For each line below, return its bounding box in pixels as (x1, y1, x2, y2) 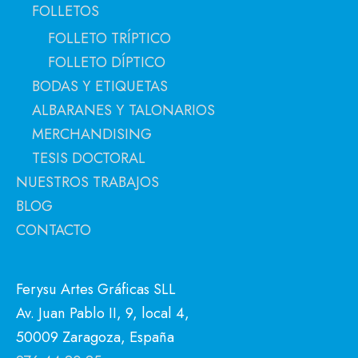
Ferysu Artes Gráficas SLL (16, 277, 176, 300)
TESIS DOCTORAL (32, 147, 145, 169)
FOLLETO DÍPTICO (48, 51, 165, 74)
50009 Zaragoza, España (16, 325, 174, 348)
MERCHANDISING (32, 123, 152, 145)
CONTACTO (16, 219, 91, 241)
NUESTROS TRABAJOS (16, 171, 159, 193)
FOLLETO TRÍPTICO (48, 27, 171, 50)
